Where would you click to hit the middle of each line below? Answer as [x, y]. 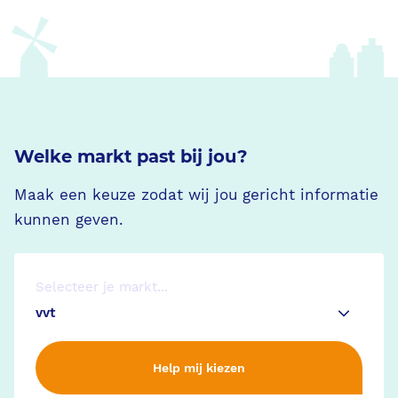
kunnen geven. [69, 220]
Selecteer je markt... [102, 287]
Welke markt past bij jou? [131, 156]
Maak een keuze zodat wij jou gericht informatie [196, 195]
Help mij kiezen [199, 368]
